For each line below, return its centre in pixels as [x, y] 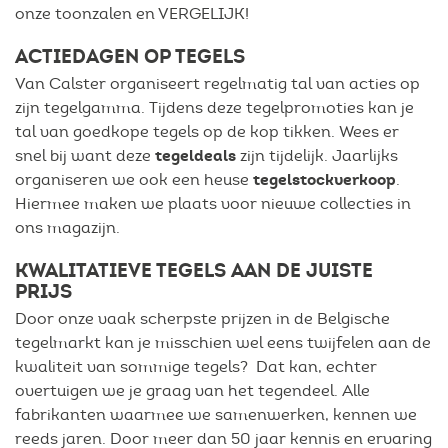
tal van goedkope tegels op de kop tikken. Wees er [207, 131]
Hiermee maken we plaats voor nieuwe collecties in [213, 203]
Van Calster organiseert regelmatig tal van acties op [217, 83]
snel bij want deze [85, 155]
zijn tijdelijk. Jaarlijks [319, 155]
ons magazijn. [67, 227]
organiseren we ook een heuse [134, 179]
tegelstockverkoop [324, 179]
